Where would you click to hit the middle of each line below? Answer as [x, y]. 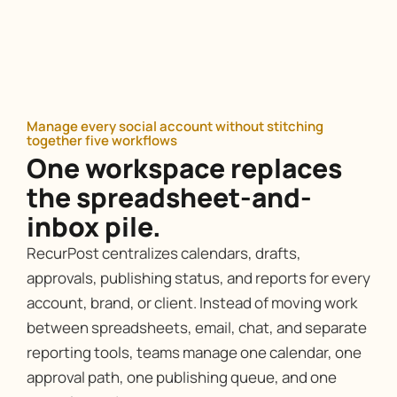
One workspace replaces [184, 168]
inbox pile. [94, 227]
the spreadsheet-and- [169, 198]
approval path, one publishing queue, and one [182, 378]
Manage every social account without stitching [175, 127]
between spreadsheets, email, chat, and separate [197, 328]
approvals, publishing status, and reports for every [198, 278]
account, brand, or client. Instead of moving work [192, 303]
